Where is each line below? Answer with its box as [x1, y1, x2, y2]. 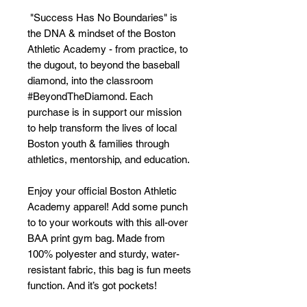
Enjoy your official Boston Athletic [27, 185, 177, 197]
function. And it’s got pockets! [27, 280, 160, 292]
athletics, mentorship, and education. [27, 153, 190, 166]
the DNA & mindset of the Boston [27, 27, 175, 40]
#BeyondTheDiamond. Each [27, 90, 153, 103]
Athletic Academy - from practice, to [27, 43, 188, 56]
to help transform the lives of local [27, 122, 177, 134]
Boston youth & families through [27, 138, 169, 150]
